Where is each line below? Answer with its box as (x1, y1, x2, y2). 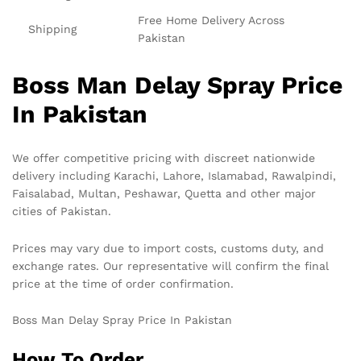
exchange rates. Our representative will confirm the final (12, 259, 329, 272)
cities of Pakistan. (12, 204, 111, 218)
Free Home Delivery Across (138, 13, 284, 27)
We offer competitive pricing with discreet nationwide (12, 151, 315, 164)
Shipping (28, 22, 77, 35)
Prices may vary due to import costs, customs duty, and (12, 241, 324, 255)
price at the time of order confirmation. (12, 276, 234, 290)
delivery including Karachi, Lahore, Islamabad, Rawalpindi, (12, 168, 336, 182)
